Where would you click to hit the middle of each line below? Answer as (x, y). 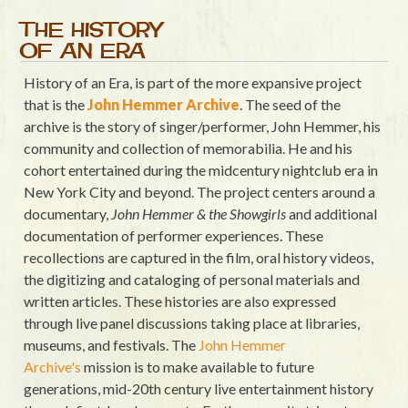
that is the (56, 104)
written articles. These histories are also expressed (180, 301)
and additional (332, 213)
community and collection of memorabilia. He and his (189, 148)
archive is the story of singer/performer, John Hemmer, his (203, 126)
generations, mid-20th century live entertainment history (199, 388)
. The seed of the (291, 104)
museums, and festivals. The (112, 344)
